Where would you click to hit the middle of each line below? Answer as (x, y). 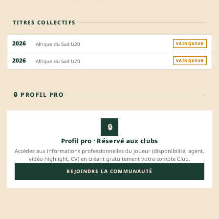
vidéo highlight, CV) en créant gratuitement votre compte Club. (109, 159)
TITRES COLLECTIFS (44, 22)
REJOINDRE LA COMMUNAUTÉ (109, 171)
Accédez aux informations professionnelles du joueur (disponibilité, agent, (109, 151)
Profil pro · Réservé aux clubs (109, 141)
